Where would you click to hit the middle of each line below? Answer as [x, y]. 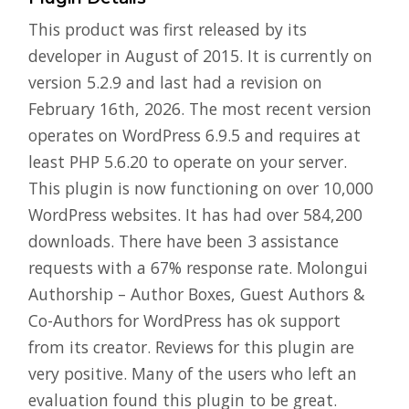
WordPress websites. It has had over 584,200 [195, 214]
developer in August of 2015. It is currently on [200, 55]
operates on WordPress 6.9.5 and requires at [194, 135]
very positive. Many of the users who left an [193, 373]
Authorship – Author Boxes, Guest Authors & [197, 294]
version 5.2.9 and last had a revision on [175, 82]
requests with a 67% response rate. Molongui [198, 267]
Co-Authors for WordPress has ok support [184, 320]
